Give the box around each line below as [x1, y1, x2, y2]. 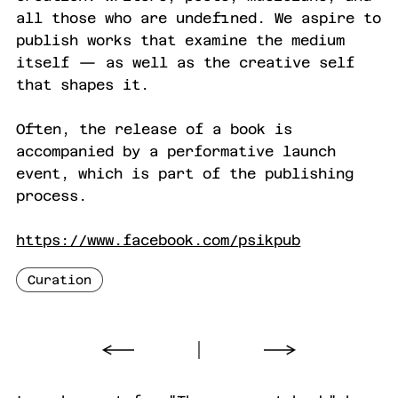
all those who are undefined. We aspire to [16, 9, 382, 27]
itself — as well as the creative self [16, 53, 355, 71]
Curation [27, 272, 92, 287]
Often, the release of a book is [16, 120, 293, 138]
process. [16, 187, 88, 204]
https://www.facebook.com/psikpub [16, 231, 301, 249]
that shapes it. [16, 76, 150, 93]
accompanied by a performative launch [16, 142, 337, 160]
